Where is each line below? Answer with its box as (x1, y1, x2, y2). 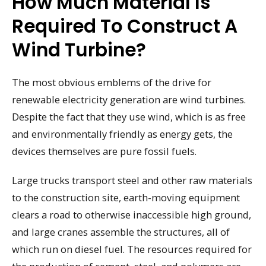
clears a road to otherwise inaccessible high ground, (12, 207, 251, 221)
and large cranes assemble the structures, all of (12, 224, 230, 239)
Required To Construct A (12, 13, 237, 39)
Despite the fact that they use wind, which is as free (12, 110, 246, 123)
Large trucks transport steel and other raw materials (12, 173, 252, 187)
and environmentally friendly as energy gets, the (12, 127, 233, 141)
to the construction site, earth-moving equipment (12, 190, 240, 204)
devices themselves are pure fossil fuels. (12, 144, 197, 158)
